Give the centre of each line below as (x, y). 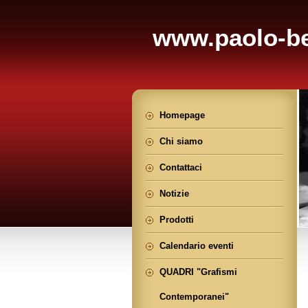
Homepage (182, 115)
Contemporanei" (194, 297)
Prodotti (177, 220)
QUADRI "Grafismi (198, 272)
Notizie (174, 194)
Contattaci (181, 167)
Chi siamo (181, 141)
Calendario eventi (197, 246)
